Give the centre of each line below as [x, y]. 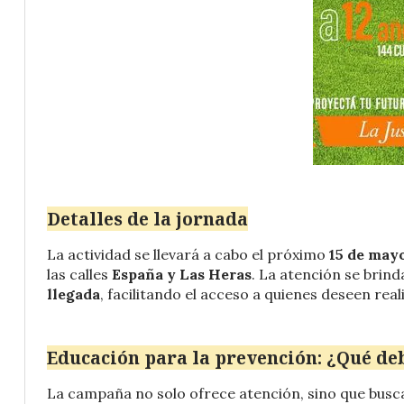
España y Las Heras [182, 275]
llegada [73, 294]
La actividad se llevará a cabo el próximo [188, 255]
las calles [79, 275]
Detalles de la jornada [147, 219]
